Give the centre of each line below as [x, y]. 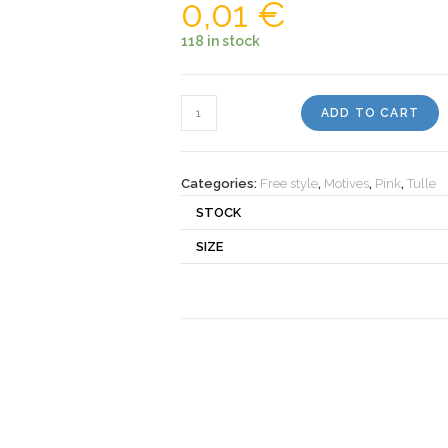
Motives [346, 183]
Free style [288, 183]
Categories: [220, 183]
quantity [205, 156]
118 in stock [220, 41]
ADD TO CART [369, 113]
